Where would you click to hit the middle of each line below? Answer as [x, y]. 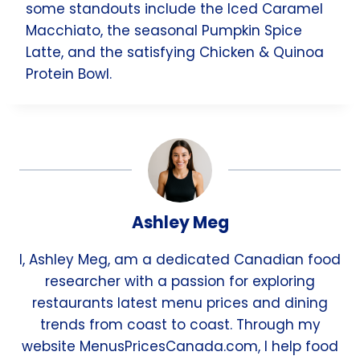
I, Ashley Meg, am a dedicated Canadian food [180, 259]
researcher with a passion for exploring [180, 281]
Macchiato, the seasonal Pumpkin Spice [164, 30]
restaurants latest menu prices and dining [180, 303]
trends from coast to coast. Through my [180, 324]
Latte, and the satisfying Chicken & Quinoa [175, 52]
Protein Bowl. [69, 74]
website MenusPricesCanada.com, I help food [180, 346]
